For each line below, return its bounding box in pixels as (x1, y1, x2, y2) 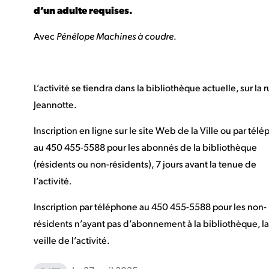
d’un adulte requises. (34, 4, 133, 16)
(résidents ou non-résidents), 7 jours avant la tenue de (34, 157, 256, 170)
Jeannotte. (34, 98, 77, 110)
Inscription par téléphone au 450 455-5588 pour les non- (34, 200, 267, 213)
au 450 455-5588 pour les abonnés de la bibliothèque (34, 141, 257, 153)
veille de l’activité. (34, 234, 110, 246)
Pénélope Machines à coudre (56, 29, 174, 42)
